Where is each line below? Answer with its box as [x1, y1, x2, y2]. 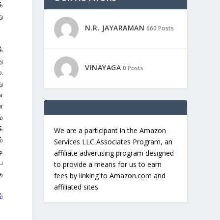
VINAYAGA [85, 63, 121, 73]
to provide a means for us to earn [54, 160, 162, 169]
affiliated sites [54, 182, 99, 192]
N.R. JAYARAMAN [85, 23, 145, 33]
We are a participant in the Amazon [54, 126, 166, 135]
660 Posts [146, 24, 174, 33]
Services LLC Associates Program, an [54, 137, 173, 146]
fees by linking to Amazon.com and [54, 171, 166, 180]
